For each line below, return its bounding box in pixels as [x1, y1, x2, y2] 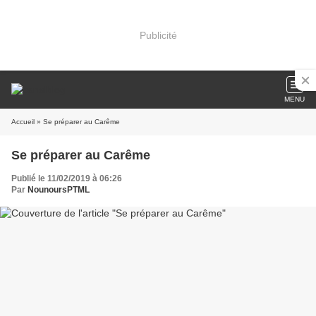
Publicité [139, 29, 177, 41]
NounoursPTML [28, 185, 90, 195]
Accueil [11, 118, 35, 126]
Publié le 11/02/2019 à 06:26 [11, 174, 122, 183]
